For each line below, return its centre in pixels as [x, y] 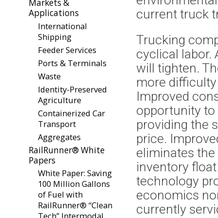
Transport [57, 124]
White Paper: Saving [75, 173]
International [63, 26]
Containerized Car [72, 113]
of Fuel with [60, 195]
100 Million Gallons [74, 184]
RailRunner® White [67, 150]
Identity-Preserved [73, 89]
